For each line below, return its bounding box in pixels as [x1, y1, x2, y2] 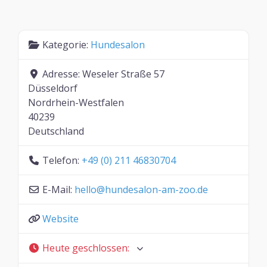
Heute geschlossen [42, 241, 128, 254]
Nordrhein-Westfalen [28, 95, 124, 109]
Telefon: [42, 153, 82, 167]
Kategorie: [42, 38, 91, 51]
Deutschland [28, 124, 84, 138]
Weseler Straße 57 [82, 67, 164, 80]
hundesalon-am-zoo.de [105, 182, 208, 196]
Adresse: [42, 67, 82, 80]
